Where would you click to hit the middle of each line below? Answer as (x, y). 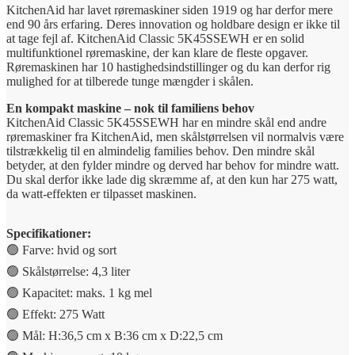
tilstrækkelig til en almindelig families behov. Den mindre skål (160, 151)
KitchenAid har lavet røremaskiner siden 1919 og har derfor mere (170, 10)
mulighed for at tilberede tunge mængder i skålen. (130, 81)
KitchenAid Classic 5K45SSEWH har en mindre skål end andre (166, 122)
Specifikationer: (49, 233)
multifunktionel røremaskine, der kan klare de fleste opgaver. (157, 52)
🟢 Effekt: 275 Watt (55, 314)
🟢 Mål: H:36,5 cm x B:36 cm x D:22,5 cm (115, 335)
